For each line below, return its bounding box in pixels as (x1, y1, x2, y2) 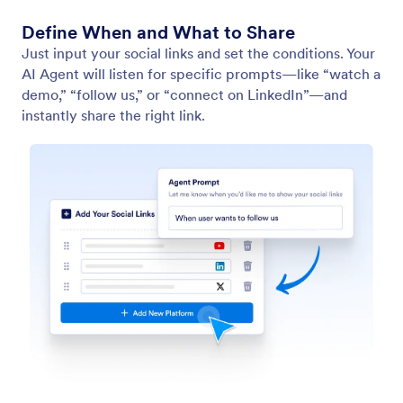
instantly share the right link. (22, 105, 205, 124)
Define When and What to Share (22, 20, 295, 44)
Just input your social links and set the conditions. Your (22, 43, 375, 62)
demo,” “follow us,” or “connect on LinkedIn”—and (22, 85, 347, 103)
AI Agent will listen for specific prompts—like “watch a (22, 64, 381, 83)
